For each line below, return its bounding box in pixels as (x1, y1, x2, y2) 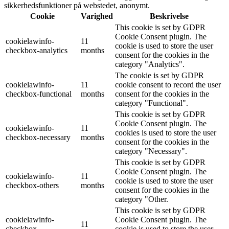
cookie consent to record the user (115, 80, 221, 89)
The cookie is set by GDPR (115, 71, 204, 80)
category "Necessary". (115, 146, 187, 155)
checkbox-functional (6, 89, 72, 98)
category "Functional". (115, 98, 188, 107)
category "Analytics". (115, 59, 185, 68)
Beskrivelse (150, 11, 189, 20)
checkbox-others (6, 180, 59, 190)
